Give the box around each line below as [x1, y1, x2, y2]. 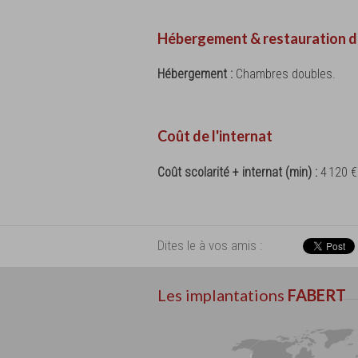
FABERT [288, 284, 346, 304]
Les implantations [157, 284, 288, 304]
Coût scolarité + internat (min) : [157, 164, 320, 180]
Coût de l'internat [157, 127, 272, 145]
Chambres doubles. [236, 66, 336, 82]
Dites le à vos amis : [157, 237, 262, 253]
